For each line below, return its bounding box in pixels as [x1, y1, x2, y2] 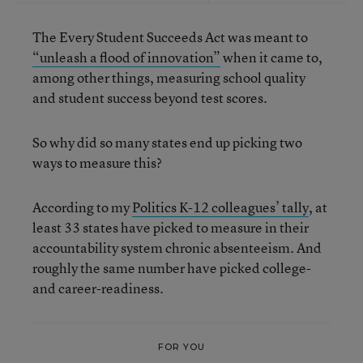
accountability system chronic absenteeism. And [32, 238, 322, 257]
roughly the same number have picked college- [32, 258, 311, 277]
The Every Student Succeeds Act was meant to [32, 28, 308, 46]
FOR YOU [157, 340, 206, 352]
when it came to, [220, 48, 322, 66]
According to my [32, 198, 132, 216]
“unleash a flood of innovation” [32, 48, 220, 66]
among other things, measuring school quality [32, 68, 305, 87]
